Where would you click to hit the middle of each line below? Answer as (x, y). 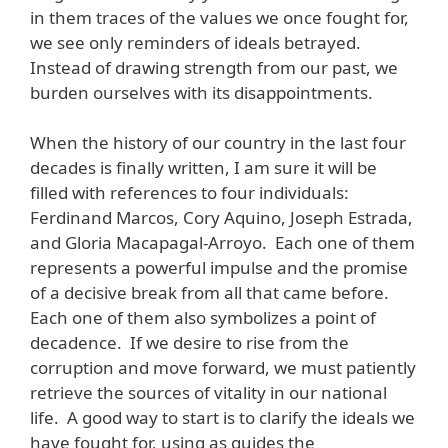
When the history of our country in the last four (218, 143)
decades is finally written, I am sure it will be (203, 168)
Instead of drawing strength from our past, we (214, 67)
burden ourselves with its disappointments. (201, 92)
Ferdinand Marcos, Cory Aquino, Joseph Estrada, (221, 218)
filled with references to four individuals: (189, 193)
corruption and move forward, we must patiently (223, 368)
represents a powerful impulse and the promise (219, 268)
